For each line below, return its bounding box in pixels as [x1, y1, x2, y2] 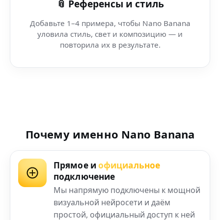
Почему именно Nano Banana [25, 127, 195, 142]
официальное [98, 159, 161, 171]
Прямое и [54, 159, 98, 171]
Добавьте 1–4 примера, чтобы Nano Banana [29, 18, 191, 28]
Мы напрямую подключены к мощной [54, 185, 200, 196]
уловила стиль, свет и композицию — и [37, 28, 183, 39]
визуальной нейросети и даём [54, 197, 170, 208]
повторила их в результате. [59, 39, 161, 50]
